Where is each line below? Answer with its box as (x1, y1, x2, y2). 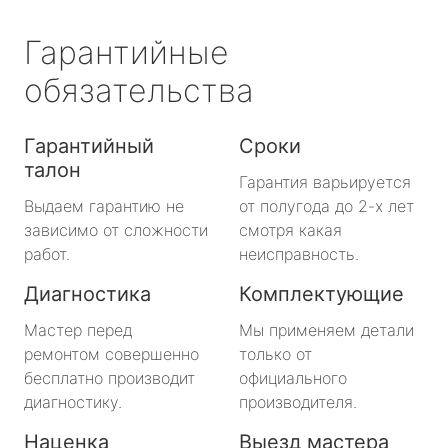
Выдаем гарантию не (24, 195, 184, 216)
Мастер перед (24, 319, 132, 340)
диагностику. (24, 391, 122, 412)
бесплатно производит (24, 367, 195, 388)
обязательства (24, 70, 254, 110)
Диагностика (24, 281, 151, 306)
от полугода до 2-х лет (239, 195, 414, 216)
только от (239, 343, 312, 364)
